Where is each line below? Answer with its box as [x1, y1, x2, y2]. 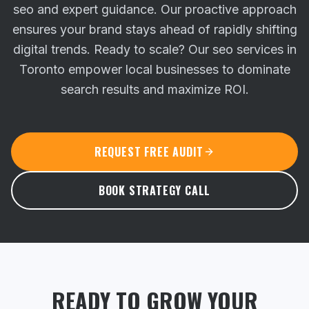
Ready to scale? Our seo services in [93, 42, 297, 57]
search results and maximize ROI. [60, 82, 249, 97]
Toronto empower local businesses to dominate [19, 62, 290, 77]
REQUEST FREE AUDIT [94, 143, 204, 160]
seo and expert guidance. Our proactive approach [12, 2, 297, 17]
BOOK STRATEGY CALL [98, 182, 211, 199]
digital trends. [12, 42, 90, 57]
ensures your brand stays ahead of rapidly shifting [12, 22, 297, 37]
